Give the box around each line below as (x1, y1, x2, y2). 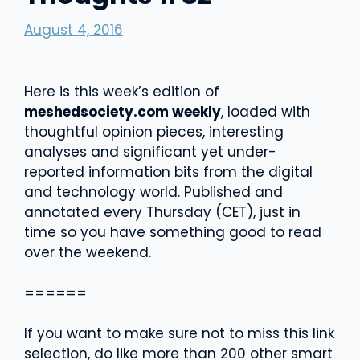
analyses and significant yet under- (24, 142, 276, 162)
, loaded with (221, 102, 310, 121)
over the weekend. (24, 243, 151, 262)
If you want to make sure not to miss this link (24, 323, 334, 343)
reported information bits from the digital (24, 162, 313, 182)
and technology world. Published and (24, 182, 283, 202)
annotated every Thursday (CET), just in (24, 202, 301, 222)
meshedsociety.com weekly (24, 102, 221, 121)
